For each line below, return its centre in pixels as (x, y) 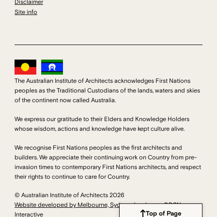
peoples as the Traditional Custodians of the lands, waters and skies (107, 90)
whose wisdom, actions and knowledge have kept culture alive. (100, 129)
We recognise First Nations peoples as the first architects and (98, 147)
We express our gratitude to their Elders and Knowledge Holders (102, 119)
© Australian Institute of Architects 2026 (70, 195)
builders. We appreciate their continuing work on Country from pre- (106, 157)
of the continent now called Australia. (65, 100)
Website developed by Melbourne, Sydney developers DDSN (98, 205)
